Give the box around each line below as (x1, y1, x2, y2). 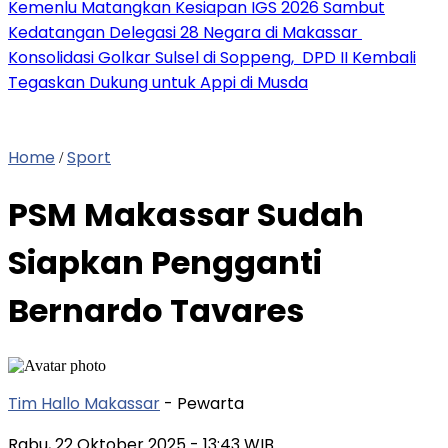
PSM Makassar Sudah (8, 192, 364, 238)
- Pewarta (164, 391, 244, 415)
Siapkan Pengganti (8, 240, 322, 286)
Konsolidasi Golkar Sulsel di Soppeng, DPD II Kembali (8, 46, 416, 69)
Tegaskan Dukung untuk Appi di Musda (8, 71, 308, 94)
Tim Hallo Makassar (8, 391, 160, 415)
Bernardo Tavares (8, 288, 304, 334)
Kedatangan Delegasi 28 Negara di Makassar (8, 21, 362, 44)
